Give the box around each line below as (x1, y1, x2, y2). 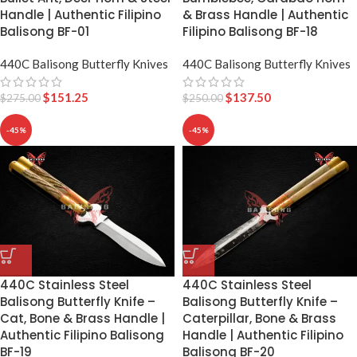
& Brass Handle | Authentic (182, 6, 348, 23)
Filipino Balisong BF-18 (182, 22, 318, 40)
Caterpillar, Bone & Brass (182, 310, 336, 328)
